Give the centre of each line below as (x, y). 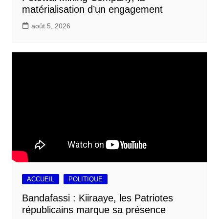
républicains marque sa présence (94, 209)
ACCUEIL (40, 179)
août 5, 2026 (51, 26)
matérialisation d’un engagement (92, 9)
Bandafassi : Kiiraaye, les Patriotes (97, 198)
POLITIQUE (85, 179)
